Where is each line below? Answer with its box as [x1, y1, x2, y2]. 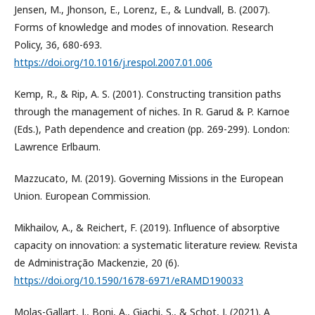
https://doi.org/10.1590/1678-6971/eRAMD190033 [14, 274, 243, 288]
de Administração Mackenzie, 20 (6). [14, 256, 179, 270]
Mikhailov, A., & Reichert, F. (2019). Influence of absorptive [14, 221, 280, 235]
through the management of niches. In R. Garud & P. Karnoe [14, 105, 290, 119]
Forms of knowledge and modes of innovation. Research [14, 20, 274, 34]
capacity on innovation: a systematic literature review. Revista [14, 238, 297, 252]
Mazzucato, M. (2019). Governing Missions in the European [14, 172, 283, 186]
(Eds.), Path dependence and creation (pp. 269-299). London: [14, 122, 290, 136]
